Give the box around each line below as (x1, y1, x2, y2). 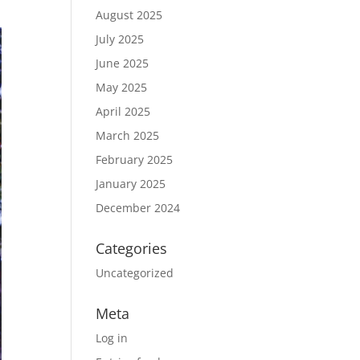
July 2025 (96, 31, 145, 47)
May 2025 (96, 79, 148, 95)
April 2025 (96, 103, 151, 119)
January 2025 (96, 175, 166, 191)
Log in (96, 329, 129, 346)
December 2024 (96, 199, 181, 215)
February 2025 (96, 151, 174, 167)
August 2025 (96, 6, 163, 22)
